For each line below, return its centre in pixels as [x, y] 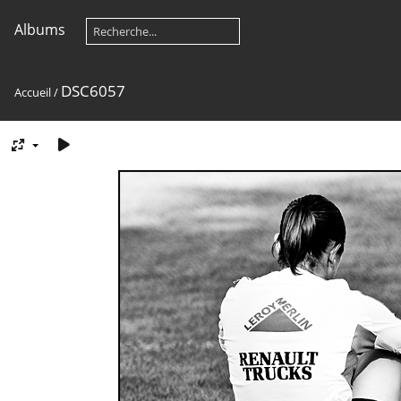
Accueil [33, 92]
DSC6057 [93, 91]
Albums [40, 30]
